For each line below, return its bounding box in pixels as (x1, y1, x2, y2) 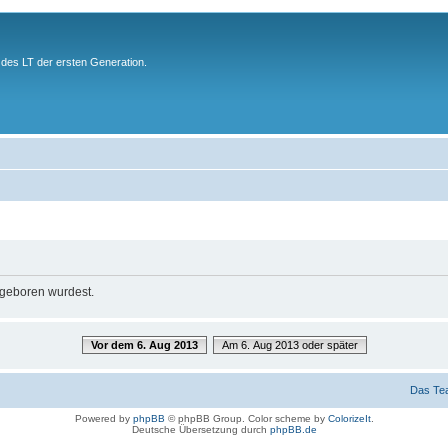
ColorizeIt (327, 412, 371, 424)
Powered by (74, 412, 133, 424)
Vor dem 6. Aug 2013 (90, 338, 198, 351)
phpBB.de (269, 423, 317, 435)
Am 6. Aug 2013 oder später (221, 338, 358, 351)
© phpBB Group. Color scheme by (164, 412, 328, 424)
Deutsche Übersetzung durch (131, 423, 270, 435)
